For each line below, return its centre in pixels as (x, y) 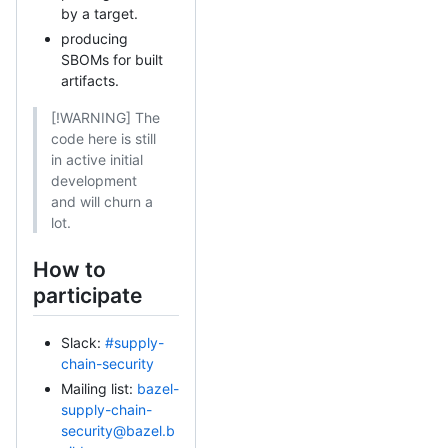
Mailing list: (99, 388)
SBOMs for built (112, 59)
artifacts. (90, 80)
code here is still (103, 138)
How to (69, 269)
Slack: (83, 343)
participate (87, 295)
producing (94, 38)
